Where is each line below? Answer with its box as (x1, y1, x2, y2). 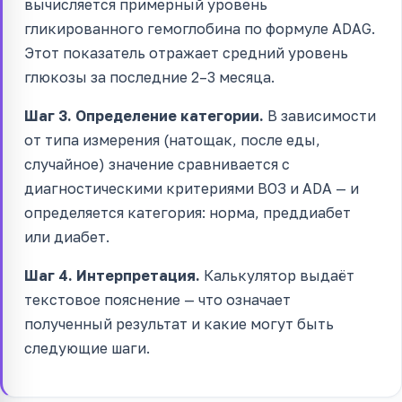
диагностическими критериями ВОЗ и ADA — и (24, 179, 359, 197)
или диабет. (24, 227, 109, 246)
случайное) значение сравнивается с (24, 154, 290, 173)
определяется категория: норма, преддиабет (24, 203, 351, 222)
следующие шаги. (24, 338, 150, 357)
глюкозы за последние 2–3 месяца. (24, 67, 275, 86)
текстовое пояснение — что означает (24, 290, 291, 309)
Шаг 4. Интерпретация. (24, 266, 200, 284)
